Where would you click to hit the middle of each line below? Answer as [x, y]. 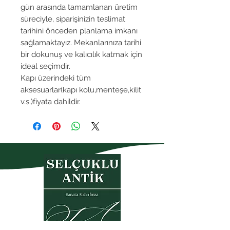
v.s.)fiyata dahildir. [51, 101]
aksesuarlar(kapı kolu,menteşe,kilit [81, 90]
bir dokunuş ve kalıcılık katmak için [81, 54]
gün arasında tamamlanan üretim [79, 7]
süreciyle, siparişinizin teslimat [73, 19]
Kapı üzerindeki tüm [56, 78]
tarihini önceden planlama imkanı [79, 31]
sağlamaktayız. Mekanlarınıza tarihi [81, 42]
